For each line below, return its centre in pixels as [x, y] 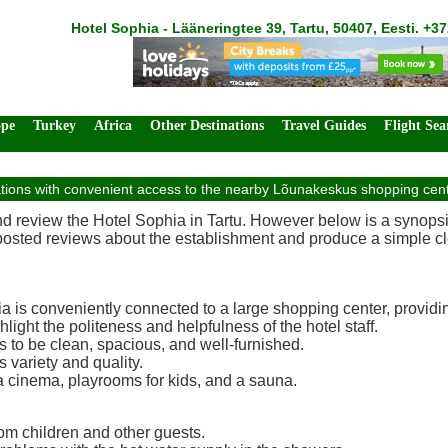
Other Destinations [207, 125]
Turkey [54, 125]
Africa [113, 125]
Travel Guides [324, 125]
